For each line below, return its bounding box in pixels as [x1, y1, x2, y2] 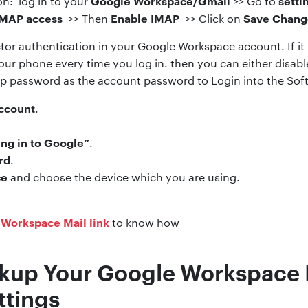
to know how [112, 214, 179, 230]
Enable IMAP [111, 10, 179, 25]
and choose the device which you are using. [8, 169, 240, 184]
